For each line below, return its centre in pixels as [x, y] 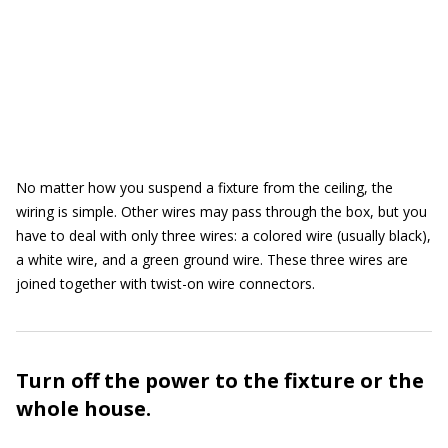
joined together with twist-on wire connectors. [165, 283]
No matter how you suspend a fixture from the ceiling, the [204, 187]
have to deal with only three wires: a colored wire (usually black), [223, 235]
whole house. [83, 408]
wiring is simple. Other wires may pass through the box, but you [221, 211]
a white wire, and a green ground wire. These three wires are [212, 259]
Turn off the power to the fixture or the [220, 380]
